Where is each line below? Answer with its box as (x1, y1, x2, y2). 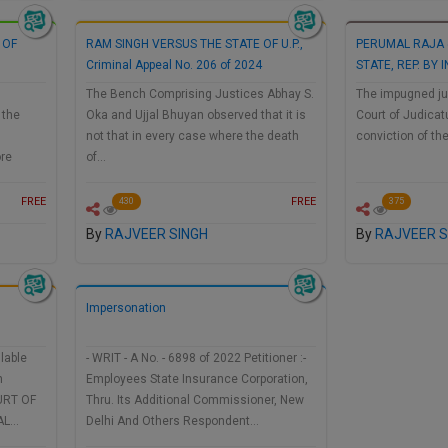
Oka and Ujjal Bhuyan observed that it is (86, 108, 306, 123)
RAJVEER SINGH (105, 226, 208, 243)
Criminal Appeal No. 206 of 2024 (86, 58, 262, 73)
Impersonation (86, 301, 166, 316)
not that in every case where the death (86, 129, 299, 144)
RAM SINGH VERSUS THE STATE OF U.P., (86, 37, 303, 52)
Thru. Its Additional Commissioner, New (86, 393, 304, 408)
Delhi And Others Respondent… (86, 414, 259, 429)
